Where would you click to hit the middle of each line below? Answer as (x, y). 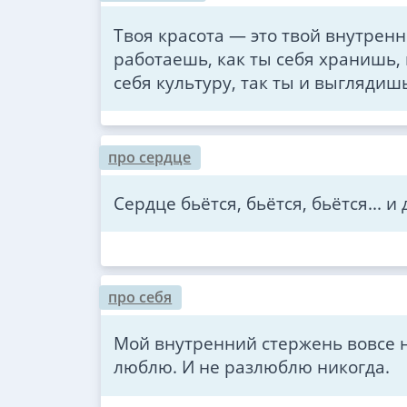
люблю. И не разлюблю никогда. (251, 367)
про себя (140, 298)
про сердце (150, 157)
